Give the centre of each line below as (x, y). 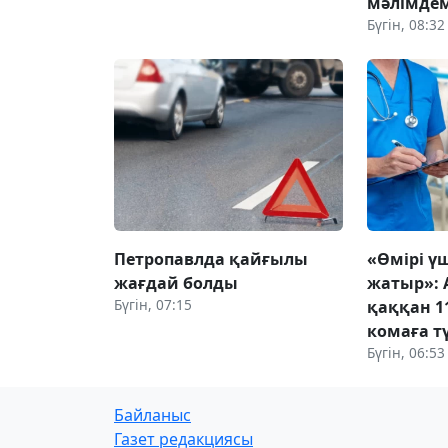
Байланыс (152, 414)
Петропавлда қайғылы (211, 258)
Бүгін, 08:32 (406, 24)
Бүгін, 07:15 (153, 304)
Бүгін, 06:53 (406, 352)
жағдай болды (176, 282)
